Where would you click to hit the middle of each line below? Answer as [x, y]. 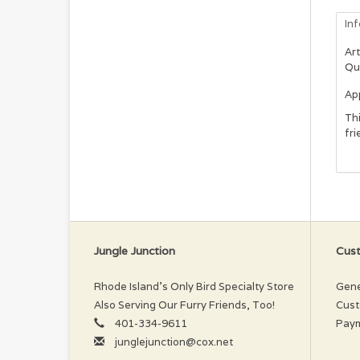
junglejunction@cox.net [174, 342]
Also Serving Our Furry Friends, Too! [184, 305]
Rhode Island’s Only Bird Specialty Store [194, 286]
